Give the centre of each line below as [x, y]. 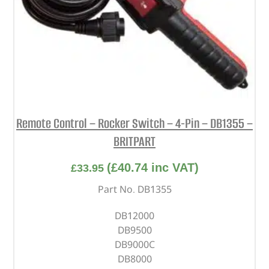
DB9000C [134, 244]
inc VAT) [173, 167]
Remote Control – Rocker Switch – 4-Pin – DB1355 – [134, 124]
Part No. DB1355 [134, 189]
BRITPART [134, 142]
